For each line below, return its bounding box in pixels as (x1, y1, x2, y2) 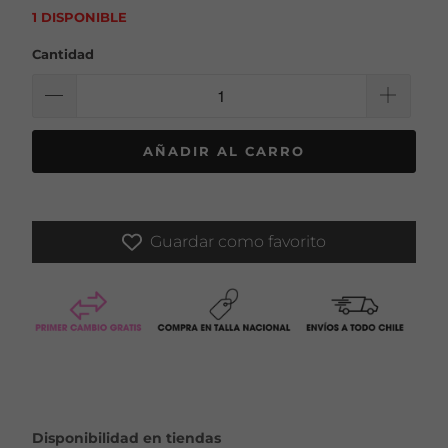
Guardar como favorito (150, 231, 326, 251)
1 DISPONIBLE (31, 9, 127, 26)
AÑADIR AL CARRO (143, 142, 305, 159)
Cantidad (31, 46, 94, 63)
